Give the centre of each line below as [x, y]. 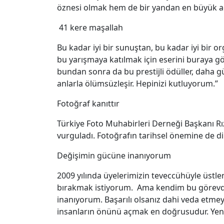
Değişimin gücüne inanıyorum [114, 156]
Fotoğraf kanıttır [88, 104]
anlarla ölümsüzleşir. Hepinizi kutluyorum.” [137, 84]
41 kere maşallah [90, 28]
